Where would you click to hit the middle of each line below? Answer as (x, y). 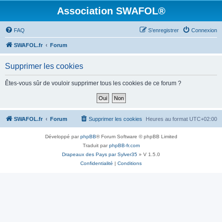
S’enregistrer (164, 30)
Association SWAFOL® (111, 11)
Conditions (130, 163)
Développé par (62, 137)
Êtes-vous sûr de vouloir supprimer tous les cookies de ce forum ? (93, 83)
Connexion (204, 30)
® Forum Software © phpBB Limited (137, 137)
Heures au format (167, 119)
